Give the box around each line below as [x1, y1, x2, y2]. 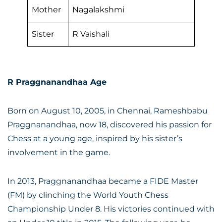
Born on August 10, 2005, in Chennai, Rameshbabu [7, 106, 208, 115]
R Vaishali [72, 29, 110, 39]
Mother [32, 5, 61, 14]
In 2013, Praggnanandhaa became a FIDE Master [7, 176, 198, 186]
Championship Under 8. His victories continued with [7, 204, 215, 214]
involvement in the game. [7, 148, 110, 157]
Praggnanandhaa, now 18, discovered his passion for [7, 120, 212, 129]
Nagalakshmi [72, 5, 124, 14]
